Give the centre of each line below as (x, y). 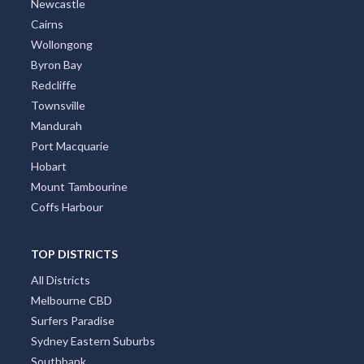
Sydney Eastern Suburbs (93, 341)
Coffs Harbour (67, 207)
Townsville (58, 106)
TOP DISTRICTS (74, 254)
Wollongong (61, 45)
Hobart (48, 167)
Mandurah (56, 126)
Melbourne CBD (71, 301)
